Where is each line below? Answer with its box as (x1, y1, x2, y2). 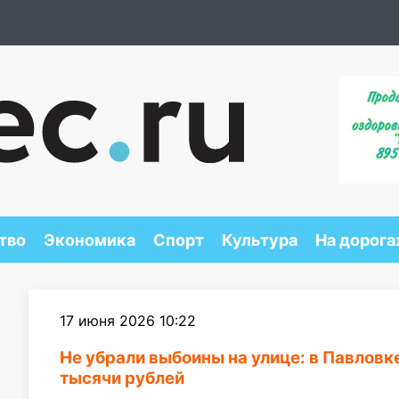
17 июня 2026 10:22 (60, 312, 196, 330)
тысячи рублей (60, 368, 184, 388)
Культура (221, 231, 297, 249)
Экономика (43, 231, 135, 249)
